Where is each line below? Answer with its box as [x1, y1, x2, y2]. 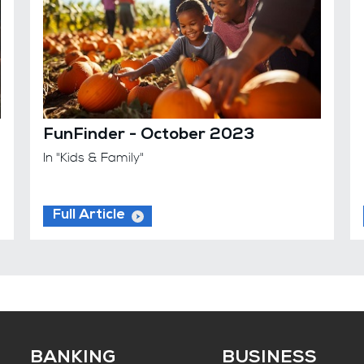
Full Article [53, 209, 126, 223]
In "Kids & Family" [43, 149, 145, 167]
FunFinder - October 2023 [43, 128, 255, 145]
